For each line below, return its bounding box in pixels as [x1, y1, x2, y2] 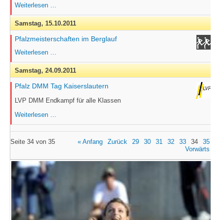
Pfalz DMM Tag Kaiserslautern [14, 82, 109, 90]
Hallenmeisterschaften [55, 16, 119, 23]
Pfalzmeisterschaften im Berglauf [14, 35, 117, 43]
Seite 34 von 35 [10, 138, 55, 145]
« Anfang [77, 138, 103, 145]
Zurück [107, 138, 127, 145]
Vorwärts [185, 145, 210, 153]
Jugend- [55, 8, 79, 16]
